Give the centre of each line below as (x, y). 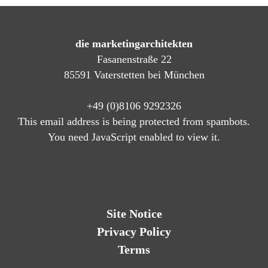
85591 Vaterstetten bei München (134, 75)
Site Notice (134, 214)
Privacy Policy (134, 232)
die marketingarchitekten (134, 44)
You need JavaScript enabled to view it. (134, 137)
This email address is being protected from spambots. (134, 122)
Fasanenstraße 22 (134, 60)
